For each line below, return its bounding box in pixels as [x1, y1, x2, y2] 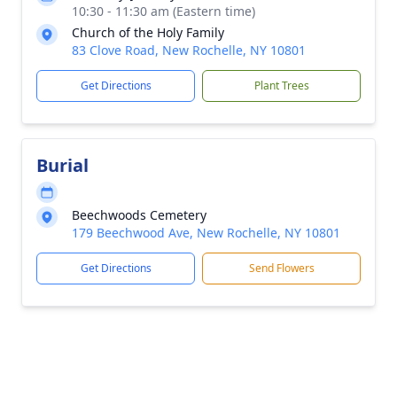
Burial [36, 153, 89, 177]
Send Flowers [248, 261, 315, 276]
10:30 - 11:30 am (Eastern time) [72, 3, 255, 19]
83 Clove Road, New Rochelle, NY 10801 [72, 42, 306, 58]
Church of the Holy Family [72, 24, 224, 41]
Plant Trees [253, 78, 309, 93]
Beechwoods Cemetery [72, 206, 206, 223]
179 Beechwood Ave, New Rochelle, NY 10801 [72, 224, 340, 241]
